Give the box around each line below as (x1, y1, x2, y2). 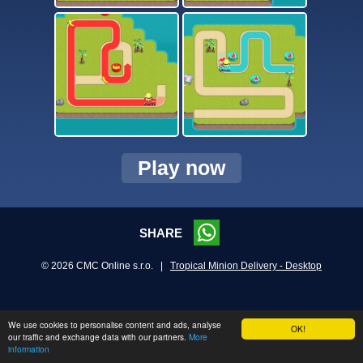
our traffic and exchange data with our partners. (8, 331, 189, 343)
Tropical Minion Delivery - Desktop (170, 260, 322, 271)
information (8, 343, 49, 355)
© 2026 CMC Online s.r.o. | (41, 260, 170, 271)
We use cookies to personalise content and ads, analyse (8, 318, 221, 331)
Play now (138, 156, 225, 179)
